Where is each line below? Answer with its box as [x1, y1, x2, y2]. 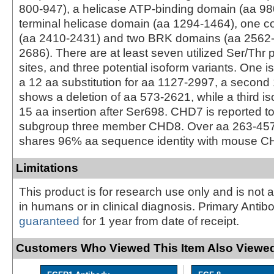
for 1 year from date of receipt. [80, 214, 239, 228]
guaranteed [19, 214, 80, 228]
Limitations [16, 161, 78, 174]
